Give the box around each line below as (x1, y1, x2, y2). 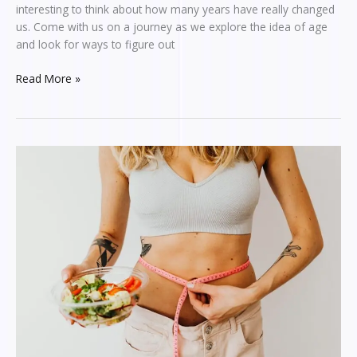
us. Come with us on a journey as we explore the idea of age (16, 19, 328, 35)
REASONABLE (15, 198, 83, 214)
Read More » (16, 70, 80, 86)
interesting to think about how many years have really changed (16, 2, 335, 18)
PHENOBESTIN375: (15, 163, 109, 179)
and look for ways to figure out (16, 37, 175, 53)
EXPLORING (15, 146, 73, 162)
